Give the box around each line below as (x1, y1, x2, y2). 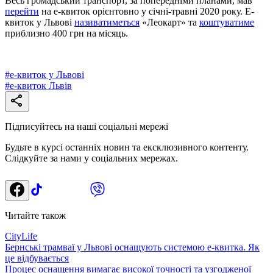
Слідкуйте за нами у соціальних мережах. (5, 152, 178, 163)
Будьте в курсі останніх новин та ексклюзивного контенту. (5, 141, 249, 152)
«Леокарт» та (140, 16, 199, 27)
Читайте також (5, 210, 66, 221)
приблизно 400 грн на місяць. (5, 27, 128, 38)
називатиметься (74, 16, 140, 27)
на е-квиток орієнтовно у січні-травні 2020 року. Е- (39, 5, 254, 16)
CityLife (5, 230, 37, 241)
